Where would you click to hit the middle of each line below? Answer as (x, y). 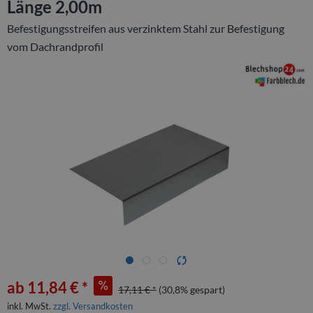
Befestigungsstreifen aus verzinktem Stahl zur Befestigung (146, 28)
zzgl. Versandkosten (93, 306)
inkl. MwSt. (30, 306)
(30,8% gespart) (192, 290)
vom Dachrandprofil (55, 46)
